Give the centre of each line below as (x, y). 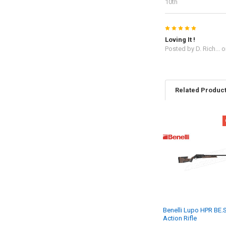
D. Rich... (208, 48)
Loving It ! (180, 39)
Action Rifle (180, 218)
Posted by (180, 48)
